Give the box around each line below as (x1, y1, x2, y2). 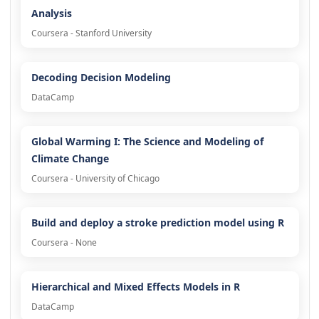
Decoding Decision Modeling (31, 70, 171, 85)
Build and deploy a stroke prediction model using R (31, 216, 284, 230)
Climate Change (31, 152, 109, 166)
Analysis (31, 6, 72, 21)
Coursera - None (31, 236, 97, 249)
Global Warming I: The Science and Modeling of (31, 135, 263, 149)
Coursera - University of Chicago (31, 172, 159, 185)
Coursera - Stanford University (31, 27, 152, 40)
